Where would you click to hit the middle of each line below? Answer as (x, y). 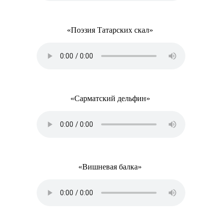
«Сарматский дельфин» (111, 98)
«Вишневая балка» (111, 167)
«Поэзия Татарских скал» (111, 30)
